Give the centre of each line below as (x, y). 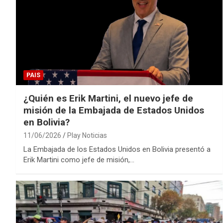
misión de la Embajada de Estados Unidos (114, 111)
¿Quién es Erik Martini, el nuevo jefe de (108, 99)
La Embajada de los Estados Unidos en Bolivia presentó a (117, 150)
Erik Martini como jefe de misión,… (79, 160)
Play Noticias (87, 136)
